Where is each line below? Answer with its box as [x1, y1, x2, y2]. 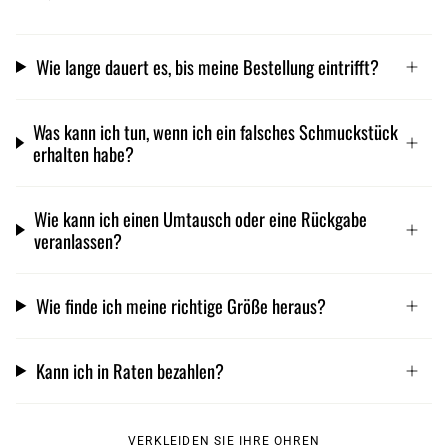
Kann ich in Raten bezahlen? [35, 356, 224, 384]
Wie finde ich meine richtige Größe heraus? [35, 291, 326, 319]
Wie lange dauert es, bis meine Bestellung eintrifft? [35, 52, 379, 80]
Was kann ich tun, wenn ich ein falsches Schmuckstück [32, 117, 398, 145]
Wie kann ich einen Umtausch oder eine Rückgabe [33, 204, 367, 232]
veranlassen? [33, 226, 122, 254]
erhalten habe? [32, 139, 134, 167]
